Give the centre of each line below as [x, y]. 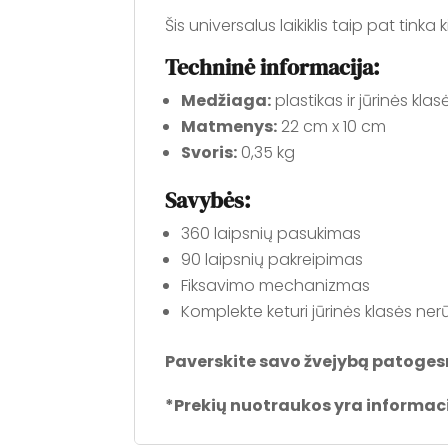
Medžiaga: [226, 100]
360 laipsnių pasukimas [271, 233]
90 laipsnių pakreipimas [272, 259]
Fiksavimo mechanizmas [276, 285]
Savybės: [208, 199]
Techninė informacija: [273, 66]
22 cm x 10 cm [332, 126]
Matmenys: [229, 126]
